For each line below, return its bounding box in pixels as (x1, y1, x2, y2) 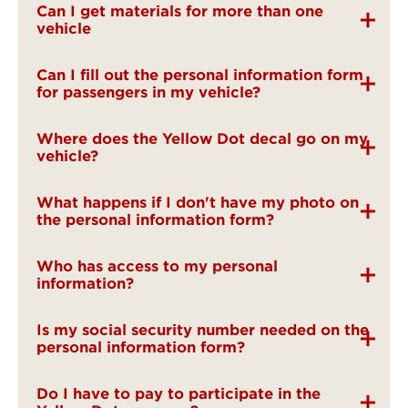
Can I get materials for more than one (36, 2, 323, 20)
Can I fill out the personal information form (36, 66, 363, 84)
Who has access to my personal (36, 257, 278, 275)
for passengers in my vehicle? (36, 83, 260, 101)
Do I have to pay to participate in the (36, 384, 321, 403)
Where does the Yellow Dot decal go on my (36, 129, 368, 148)
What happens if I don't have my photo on (36, 193, 359, 211)
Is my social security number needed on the (36, 321, 369, 339)
